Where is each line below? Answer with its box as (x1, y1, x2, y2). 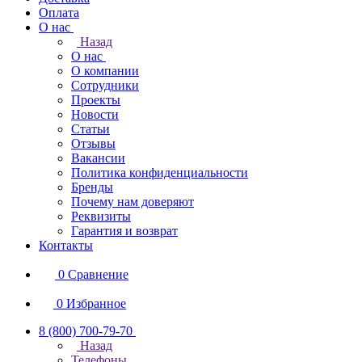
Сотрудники (71, 78, 139, 92)
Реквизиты (71, 209, 131, 223)
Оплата (39, 6, 79, 19)
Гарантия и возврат (71, 224, 178, 238)
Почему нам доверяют (71, 195, 194, 208)
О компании (71, 64, 139, 78)
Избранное (66, 297, 126, 310)
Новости (71, 107, 119, 121)
